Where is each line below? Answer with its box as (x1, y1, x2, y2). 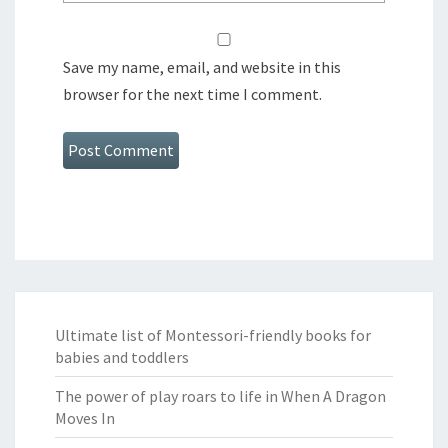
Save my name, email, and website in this (63, 56, 341, 77)
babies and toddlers (55, 346, 189, 367)
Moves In (55, 407, 115, 428)
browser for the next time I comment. (63, 83, 322, 104)
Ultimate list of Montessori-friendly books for (55, 324, 371, 345)
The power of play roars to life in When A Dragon (55, 385, 386, 406)
